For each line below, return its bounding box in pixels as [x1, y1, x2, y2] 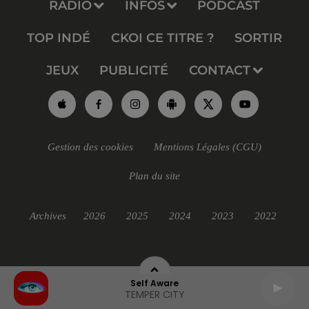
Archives [29, 210, 66, 222]
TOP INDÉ [27, 30, 90, 46]
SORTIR [235, 30, 282, 46]
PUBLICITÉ [99, 63, 168, 79]
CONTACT [189, 63, 250, 79]
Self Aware [130, 277, 179, 289]
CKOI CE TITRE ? [111, 30, 214, 46]
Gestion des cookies [48, 141, 133, 153]
